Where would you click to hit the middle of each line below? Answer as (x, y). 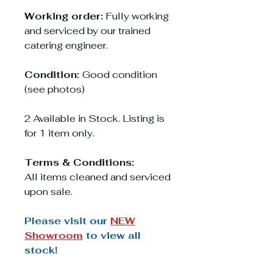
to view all (112, 236)
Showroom (54, 236)
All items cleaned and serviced (97, 177)
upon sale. (48, 192)
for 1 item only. (61, 133)
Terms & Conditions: (79, 163)
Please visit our (67, 221)
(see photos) (55, 90)
